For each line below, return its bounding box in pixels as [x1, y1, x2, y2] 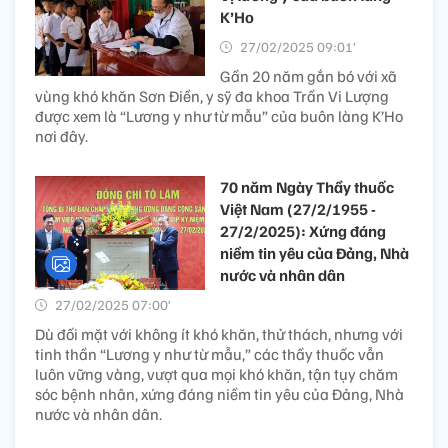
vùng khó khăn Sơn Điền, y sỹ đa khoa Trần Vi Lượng [35, 86, 389, 107]
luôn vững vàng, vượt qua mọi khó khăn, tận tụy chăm [35, 364, 398, 385]
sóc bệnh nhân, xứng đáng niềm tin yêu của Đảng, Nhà [35, 384, 404, 405]
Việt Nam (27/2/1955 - [220, 199, 376, 220]
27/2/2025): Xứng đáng [220, 221, 386, 242]
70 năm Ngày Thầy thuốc [220, 177, 394, 198]
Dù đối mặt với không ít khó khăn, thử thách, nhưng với [35, 324, 403, 345]
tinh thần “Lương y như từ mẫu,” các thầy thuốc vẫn [35, 344, 384, 365]
